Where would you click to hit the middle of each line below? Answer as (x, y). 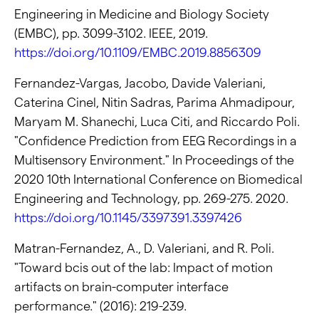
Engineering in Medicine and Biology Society (142, 14)
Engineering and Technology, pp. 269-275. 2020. (151, 199)
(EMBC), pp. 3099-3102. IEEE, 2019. (111, 33)
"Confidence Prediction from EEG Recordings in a (156, 141)
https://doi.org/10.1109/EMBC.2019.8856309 (138, 53)
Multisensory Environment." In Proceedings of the (154, 160)
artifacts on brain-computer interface (121, 287)
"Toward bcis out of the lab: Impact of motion (143, 268)
